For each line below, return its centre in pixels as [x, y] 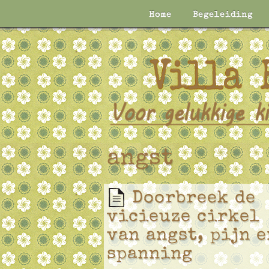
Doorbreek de [194, 199]
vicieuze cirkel [183, 217]
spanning [150, 255]
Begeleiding [223, 15]
